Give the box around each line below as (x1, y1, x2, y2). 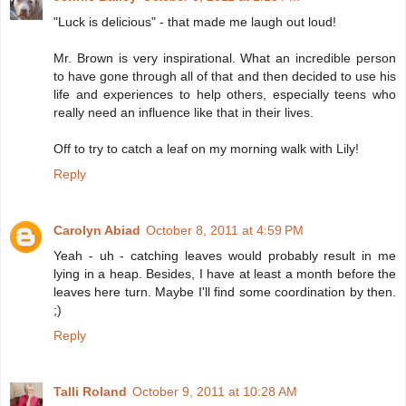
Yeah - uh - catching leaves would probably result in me (53, 248, 396, 264)
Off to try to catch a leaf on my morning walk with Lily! (53, 141, 359, 157)
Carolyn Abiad (53, 223, 140, 238)
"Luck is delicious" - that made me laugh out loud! (53, 14, 336, 30)
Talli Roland (53, 384, 127, 400)
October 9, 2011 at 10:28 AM (132, 384, 297, 400)
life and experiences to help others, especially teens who (53, 87, 396, 102)
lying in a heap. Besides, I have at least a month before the (53, 266, 396, 282)
